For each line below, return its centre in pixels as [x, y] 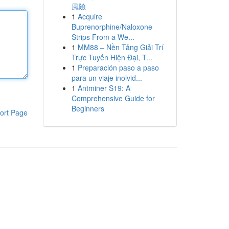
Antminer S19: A [104, 88]
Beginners [88, 108]
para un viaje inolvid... [107, 78]
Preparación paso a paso [118, 67]
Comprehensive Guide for [113, 98]
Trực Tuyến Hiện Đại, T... [112, 57]
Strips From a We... [103, 37]
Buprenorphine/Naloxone [112, 27]
